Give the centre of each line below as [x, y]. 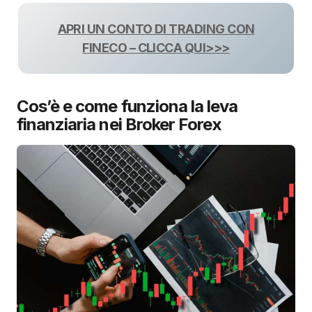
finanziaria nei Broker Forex [119, 124]
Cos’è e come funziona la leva [127, 106]
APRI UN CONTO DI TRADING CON [156, 29]
